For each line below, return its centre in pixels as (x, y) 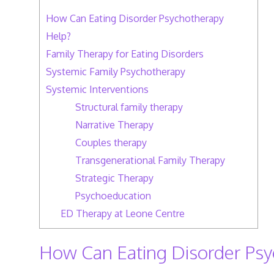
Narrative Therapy (114, 124)
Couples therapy (111, 142)
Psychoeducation (113, 195)
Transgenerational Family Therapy (150, 160)
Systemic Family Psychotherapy (115, 71)
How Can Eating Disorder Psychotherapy (135, 18)
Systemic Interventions (97, 89)
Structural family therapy (129, 107)
